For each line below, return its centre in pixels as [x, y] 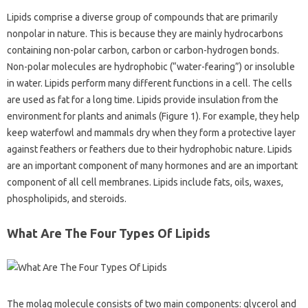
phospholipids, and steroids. [67, 199]
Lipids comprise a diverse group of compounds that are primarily [142, 17]
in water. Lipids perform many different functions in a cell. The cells [150, 83]
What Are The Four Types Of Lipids [109, 233]
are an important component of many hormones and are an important [152, 166]
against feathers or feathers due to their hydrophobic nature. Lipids [150, 149]
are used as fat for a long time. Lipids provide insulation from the [143, 100]
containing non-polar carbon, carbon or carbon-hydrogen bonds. [143, 50]
